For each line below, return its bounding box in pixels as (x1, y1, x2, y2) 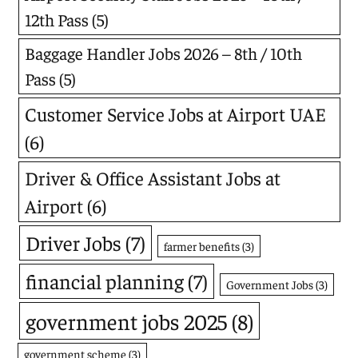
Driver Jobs (25, 229, 121, 257)
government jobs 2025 (25, 307, 227, 336)
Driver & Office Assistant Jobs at (25, 165, 281, 190)
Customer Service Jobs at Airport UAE (25, 101, 327, 126)
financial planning (25, 268, 184, 295)
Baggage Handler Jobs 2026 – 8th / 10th (25, 42, 303, 65)
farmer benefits (163, 238, 240, 254)
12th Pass (25, 9, 89, 31)
